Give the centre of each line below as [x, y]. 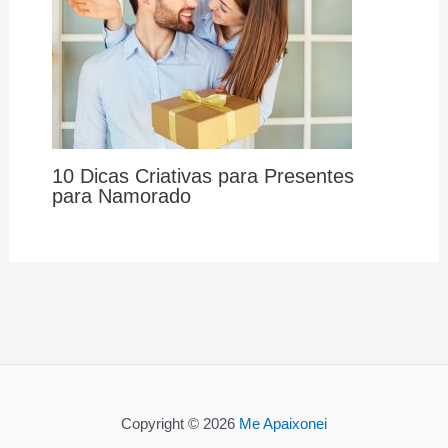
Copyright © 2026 [180, 424]
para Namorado [121, 195]
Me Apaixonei [283, 424]
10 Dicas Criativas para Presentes [202, 175]
